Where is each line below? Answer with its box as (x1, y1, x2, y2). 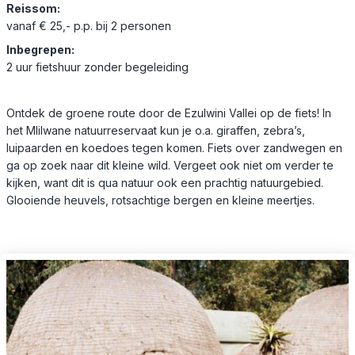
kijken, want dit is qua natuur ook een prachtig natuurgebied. (6, 175, 323, 189)
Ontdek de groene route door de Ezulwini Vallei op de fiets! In (6, 105, 331, 120)
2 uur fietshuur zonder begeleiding (6, 59, 189, 74)
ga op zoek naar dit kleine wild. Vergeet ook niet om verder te (6, 158, 334, 172)
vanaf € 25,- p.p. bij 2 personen (6, 18, 171, 32)
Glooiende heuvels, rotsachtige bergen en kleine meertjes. (6, 193, 315, 207)
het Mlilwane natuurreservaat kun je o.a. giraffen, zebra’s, (6, 123, 305, 137)
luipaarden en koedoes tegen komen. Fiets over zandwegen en (6, 140, 342, 155)
